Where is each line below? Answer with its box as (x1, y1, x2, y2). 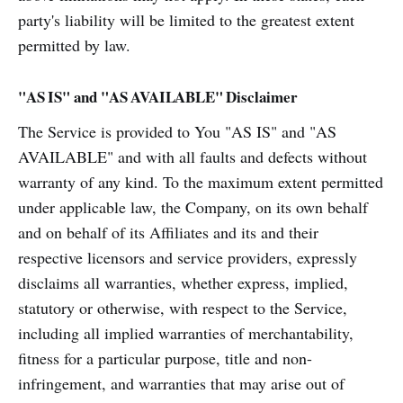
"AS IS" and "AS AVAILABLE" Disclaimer (18, 85, 298, 108)
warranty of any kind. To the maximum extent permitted (18, 171, 383, 193)
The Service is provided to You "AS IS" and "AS (18, 121, 336, 142)
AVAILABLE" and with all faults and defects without (18, 146, 367, 167)
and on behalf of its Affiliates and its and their (18, 221, 318, 243)
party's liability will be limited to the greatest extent (18, 9, 354, 31)
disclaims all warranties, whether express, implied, (18, 272, 348, 293)
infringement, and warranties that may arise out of (18, 372, 345, 394)
